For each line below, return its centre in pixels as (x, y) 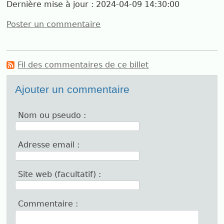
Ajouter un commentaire (72, 90)
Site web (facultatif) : (60, 174)
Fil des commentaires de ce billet (83, 65)
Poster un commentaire (54, 24)
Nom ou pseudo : (52, 115)
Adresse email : (49, 144)
